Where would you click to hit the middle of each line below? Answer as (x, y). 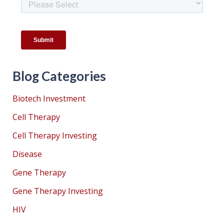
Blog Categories (59, 76)
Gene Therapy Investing (58, 191)
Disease (27, 154)
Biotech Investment (49, 99)
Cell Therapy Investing (55, 136)
